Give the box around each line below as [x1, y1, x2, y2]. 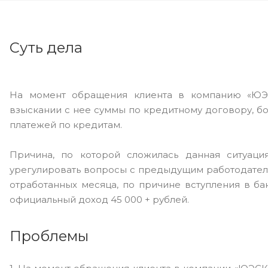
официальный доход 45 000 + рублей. [10, 194, 189, 205]
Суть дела [10, 39, 83, 56]
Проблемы [10, 227, 89, 245]
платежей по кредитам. [10, 119, 122, 130]
